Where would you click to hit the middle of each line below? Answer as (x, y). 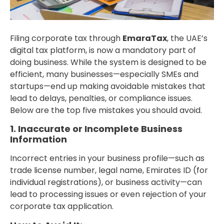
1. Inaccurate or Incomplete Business (96, 129)
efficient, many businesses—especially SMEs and (104, 74)
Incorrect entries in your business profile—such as (107, 158)
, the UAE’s (187, 38)
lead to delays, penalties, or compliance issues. (101, 98)
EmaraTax (145, 38)
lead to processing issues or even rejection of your (108, 194)
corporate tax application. (62, 206)
